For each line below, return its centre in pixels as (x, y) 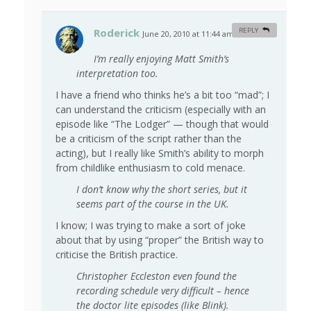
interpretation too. (117, 74)
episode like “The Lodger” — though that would (162, 124)
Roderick (117, 33)
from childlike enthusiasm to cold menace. (150, 168)
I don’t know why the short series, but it (162, 190)
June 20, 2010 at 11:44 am (188, 34)
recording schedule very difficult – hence (163, 291)
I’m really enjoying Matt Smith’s (161, 59)
